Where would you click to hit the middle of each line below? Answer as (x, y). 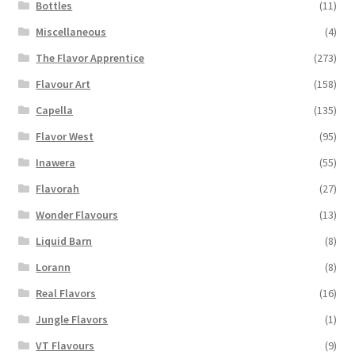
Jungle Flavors (72, 320)
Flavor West (65, 137)
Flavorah (58, 189)
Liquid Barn (64, 241)
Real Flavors (66, 294)
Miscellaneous (71, 32)
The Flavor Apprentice (90, 58)
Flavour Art (63, 84)
